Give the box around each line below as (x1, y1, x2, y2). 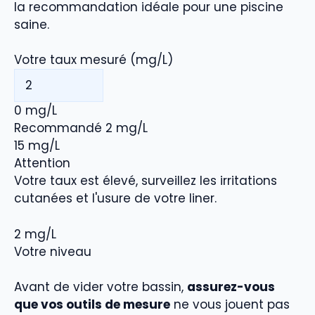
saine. (14, 15, 49, 33)
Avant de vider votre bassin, (14, 278, 187, 296)
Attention (14, 155, 70, 172)
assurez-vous (187, 278, 275, 296)
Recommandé (14, 120, 102, 137)
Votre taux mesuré (14, 51, 127, 69)
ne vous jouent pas (170, 296, 290, 314)
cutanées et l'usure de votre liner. (14, 190, 217, 207)
